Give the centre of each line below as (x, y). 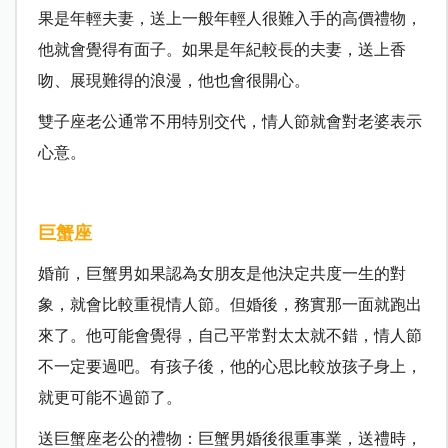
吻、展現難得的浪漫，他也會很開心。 (173, 81)
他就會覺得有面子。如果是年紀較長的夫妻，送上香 (221, 50)
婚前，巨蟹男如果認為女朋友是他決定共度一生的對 (221, 274)
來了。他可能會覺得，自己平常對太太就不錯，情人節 (229, 336)
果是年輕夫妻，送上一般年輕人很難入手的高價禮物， (229, 19)
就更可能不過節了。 (109, 398)
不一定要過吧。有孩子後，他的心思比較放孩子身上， (229, 367)
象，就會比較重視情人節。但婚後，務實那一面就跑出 (229, 305)
